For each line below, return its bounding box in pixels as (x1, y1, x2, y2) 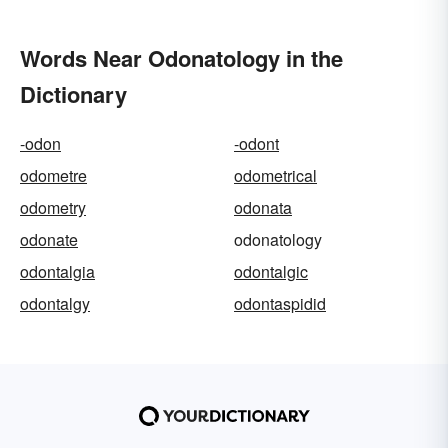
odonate (20, 228, 78, 252)
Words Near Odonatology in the (20, 42, 343, 75)
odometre (20, 164, 87, 188)
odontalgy (20, 292, 90, 316)
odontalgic (234, 260, 308, 284)
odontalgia (20, 260, 95, 284)
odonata (234, 196, 292, 220)
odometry (20, 196, 86, 220)
